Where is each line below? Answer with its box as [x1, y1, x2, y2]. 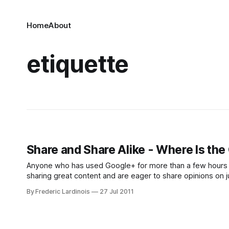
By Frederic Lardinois [26, 188, 90, 195]
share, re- [26, 181, 61, 191]
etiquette [26, 50, 129, 78]
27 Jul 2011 [100, 188, 134, 195]
